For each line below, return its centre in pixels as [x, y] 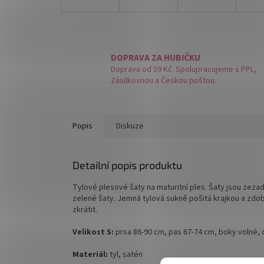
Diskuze [130, 126]
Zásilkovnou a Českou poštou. [164, 81]
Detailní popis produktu [127, 165]
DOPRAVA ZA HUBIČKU [156, 58]
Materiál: [90, 254]
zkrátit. [85, 209]
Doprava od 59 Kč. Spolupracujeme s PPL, [184, 70]
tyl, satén [125, 254]
